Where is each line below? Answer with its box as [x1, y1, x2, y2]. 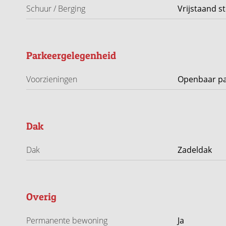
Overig [26, 191, 56, 203]
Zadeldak [178, 144, 212, 155]
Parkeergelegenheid [26, 49, 116, 62]
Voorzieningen [26, 74, 77, 85]
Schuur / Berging [26, 3, 85, 14]
